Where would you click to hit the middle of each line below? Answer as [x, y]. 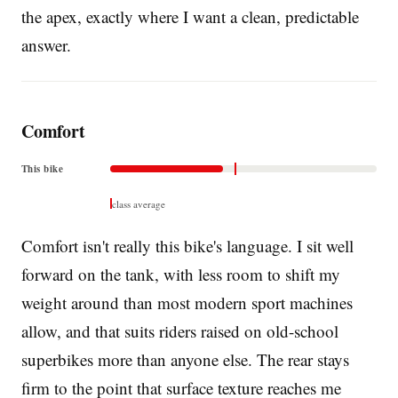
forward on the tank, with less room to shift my [181, 274]
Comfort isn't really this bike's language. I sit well [187, 245]
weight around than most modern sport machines [187, 302]
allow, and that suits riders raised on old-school [180, 330]
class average [139, 203]
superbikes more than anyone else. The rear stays [185, 359]
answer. [46, 44]
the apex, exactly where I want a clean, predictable [190, 16]
